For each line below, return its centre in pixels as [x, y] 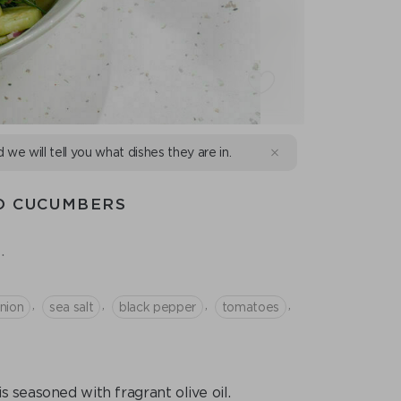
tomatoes [250, 307]
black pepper [158, 307]
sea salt [72, 307]
